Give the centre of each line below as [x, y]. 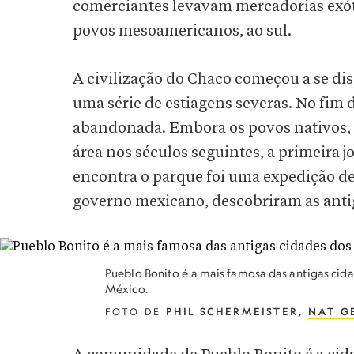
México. [127, 289]
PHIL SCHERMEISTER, [237, 312]
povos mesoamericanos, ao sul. [182, 31]
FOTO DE [136, 312]
